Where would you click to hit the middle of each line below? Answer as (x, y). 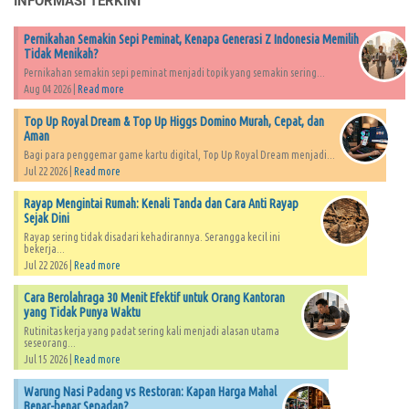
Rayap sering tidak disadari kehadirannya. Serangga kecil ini (152, 237)
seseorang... (50, 343)
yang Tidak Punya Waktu (82, 313)
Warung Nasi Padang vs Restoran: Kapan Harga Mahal (150, 392)
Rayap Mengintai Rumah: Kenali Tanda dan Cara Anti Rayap (161, 204)
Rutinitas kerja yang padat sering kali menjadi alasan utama (152, 331)
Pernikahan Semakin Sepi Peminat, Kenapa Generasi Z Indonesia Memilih (191, 40)
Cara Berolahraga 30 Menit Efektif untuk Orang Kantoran (154, 298)
